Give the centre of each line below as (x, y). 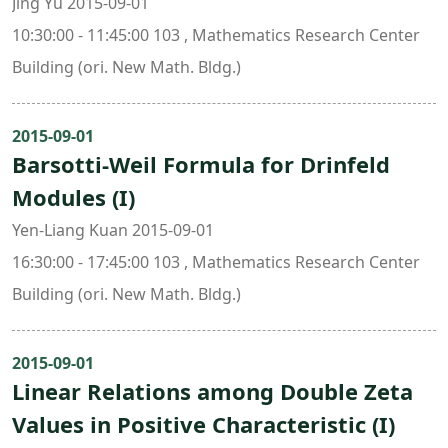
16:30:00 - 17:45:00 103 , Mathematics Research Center (216, 262)
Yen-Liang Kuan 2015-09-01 (113, 230)
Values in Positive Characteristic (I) (203, 424)
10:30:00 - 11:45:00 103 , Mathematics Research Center (216, 35)
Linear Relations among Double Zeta (212, 391)
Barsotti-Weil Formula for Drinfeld (201, 164)
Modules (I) (73, 197)
